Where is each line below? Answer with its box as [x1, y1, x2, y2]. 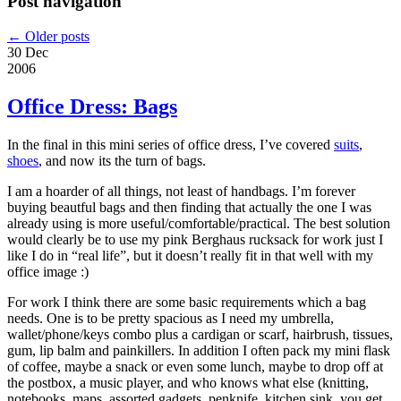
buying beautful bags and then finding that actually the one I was [7, 199, 371, 215]
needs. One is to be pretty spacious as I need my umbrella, [7, 310, 334, 326]
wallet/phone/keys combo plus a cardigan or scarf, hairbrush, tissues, [7, 326, 393, 342]
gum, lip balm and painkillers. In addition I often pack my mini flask [7, 342, 390, 358]
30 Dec [7, 44, 48, 60]
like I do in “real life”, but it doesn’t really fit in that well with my [7, 247, 373, 263]
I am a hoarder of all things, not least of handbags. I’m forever [7, 183, 355, 199]
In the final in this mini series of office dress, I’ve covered [7, 136, 334, 152]
